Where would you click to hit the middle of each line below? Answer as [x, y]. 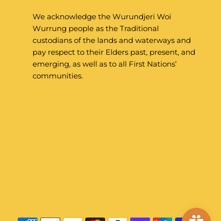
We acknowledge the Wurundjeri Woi [102, 16]
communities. [58, 75]
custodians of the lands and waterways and [112, 40]
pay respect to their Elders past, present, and [114, 52]
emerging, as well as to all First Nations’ [105, 64]
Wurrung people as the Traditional [96, 28]
